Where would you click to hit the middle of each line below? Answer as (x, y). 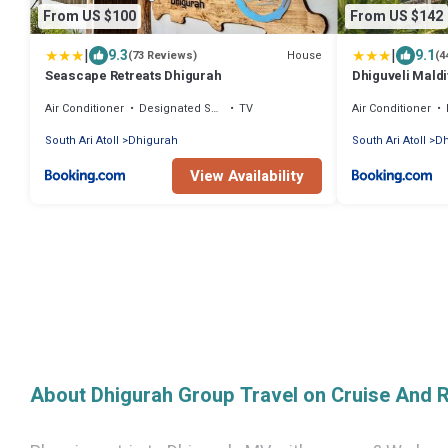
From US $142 (396, 16)
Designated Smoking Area (175, 109)
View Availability (247, 176)
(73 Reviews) (162, 56)
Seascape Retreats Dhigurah (133, 76)
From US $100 (89, 16)
